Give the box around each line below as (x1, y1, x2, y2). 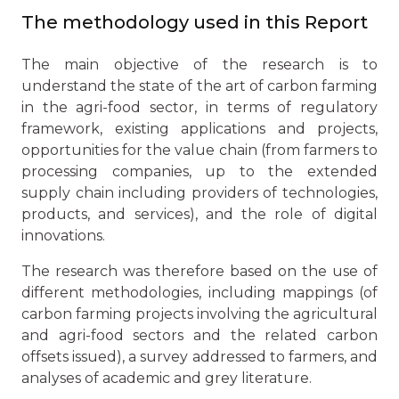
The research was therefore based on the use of (21, 263, 378, 281)
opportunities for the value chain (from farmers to (21, 142, 378, 159)
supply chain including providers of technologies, (21, 184, 378, 202)
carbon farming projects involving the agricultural (21, 305, 378, 323)
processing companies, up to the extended (21, 163, 378, 181)
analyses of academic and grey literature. (21, 370, 312, 387)
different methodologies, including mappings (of (21, 284, 378, 302)
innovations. (21, 227, 105, 245)
